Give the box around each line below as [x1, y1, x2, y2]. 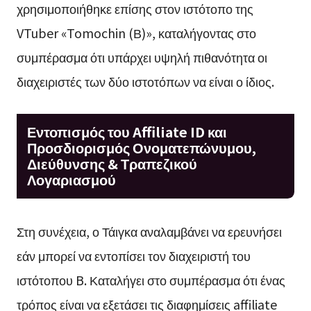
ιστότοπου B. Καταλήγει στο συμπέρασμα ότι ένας [16, 270, 285, 289]
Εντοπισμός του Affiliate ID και [26, 121, 227, 142]
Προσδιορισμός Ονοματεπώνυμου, [26, 137, 256, 158]
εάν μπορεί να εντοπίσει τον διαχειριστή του [16, 246, 251, 264]
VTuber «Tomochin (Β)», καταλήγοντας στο [16, 23, 256, 42]
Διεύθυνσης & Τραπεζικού [26, 153, 197, 174]
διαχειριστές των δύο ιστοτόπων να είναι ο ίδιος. [16, 72, 274, 90]
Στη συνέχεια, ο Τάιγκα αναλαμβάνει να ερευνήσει [16, 221, 282, 240]
